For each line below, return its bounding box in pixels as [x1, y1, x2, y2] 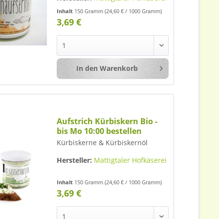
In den [76, 63, 98, 73]
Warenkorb [99, 63, 138, 73]
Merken [180, 64, 205, 73]
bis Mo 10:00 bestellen [57, 125, 142, 136]
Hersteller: [57, 155, 92, 165]
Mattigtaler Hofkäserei [94, 155, 167, 165]
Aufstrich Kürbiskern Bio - [57, 115, 158, 127]
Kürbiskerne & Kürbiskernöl [57, 137, 148, 147]
